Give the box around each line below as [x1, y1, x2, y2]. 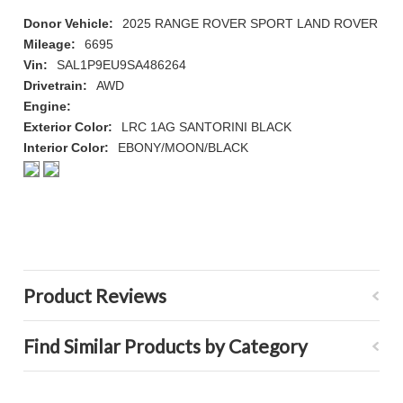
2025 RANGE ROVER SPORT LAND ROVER [121, 16, 378, 31]
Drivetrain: [22, 78, 87, 93]
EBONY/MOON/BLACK [117, 140, 248, 155]
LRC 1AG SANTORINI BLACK [121, 120, 291, 134]
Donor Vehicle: [22, 16, 113, 31]
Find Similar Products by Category [22, 335, 308, 357]
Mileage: [22, 37, 76, 51]
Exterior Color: [22, 120, 112, 134]
